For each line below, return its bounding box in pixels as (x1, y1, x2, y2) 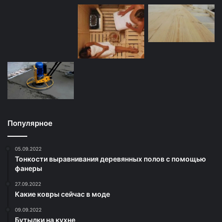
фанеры (15, 164, 42, 173)
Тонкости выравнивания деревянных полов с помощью (15, 155, 206, 164)
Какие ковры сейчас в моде (15, 190, 110, 199)
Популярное (7, 118, 53, 128)
